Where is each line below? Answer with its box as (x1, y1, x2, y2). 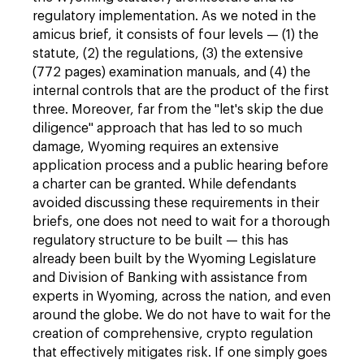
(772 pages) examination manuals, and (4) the (32, 66, 310, 79)
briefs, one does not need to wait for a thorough (32, 215, 330, 228)
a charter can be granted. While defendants (32, 178, 297, 191)
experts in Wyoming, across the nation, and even (32, 290, 331, 303)
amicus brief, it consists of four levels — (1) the (32, 28, 318, 41)
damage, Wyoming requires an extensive (32, 141, 279, 154)
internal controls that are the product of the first (32, 84, 329, 97)
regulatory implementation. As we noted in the (32, 10, 316, 23)
